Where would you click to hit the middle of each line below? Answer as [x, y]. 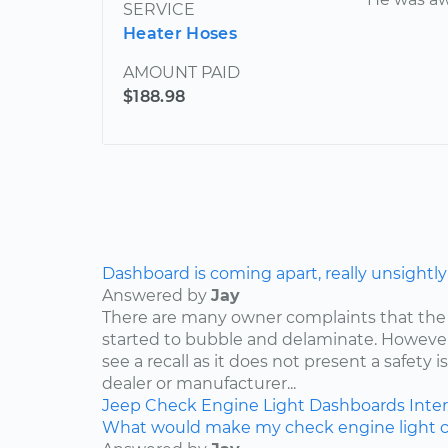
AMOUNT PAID [181, 73]
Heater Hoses [180, 34]
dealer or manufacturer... [199, 384]
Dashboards [357, 406]
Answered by [156, 296]
